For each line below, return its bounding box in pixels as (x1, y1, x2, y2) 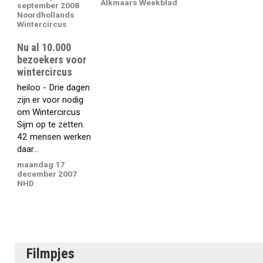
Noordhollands (17, 10, 75, 20)
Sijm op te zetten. (17, 119, 85, 130)
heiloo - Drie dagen (17, 82, 90, 93)
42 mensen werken (17, 131, 92, 142)
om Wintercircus (17, 106, 81, 117)
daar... (17, 143, 39, 154)
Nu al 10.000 (17, 41, 72, 54)
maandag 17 (17, 160, 65, 170)
